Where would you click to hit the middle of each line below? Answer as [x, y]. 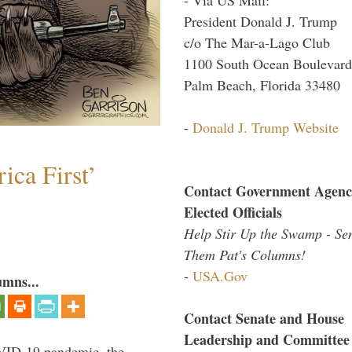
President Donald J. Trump [260, 21]
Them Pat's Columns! [245, 254]
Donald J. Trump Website [266, 127]
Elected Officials [233, 212]
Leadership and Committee [267, 339]
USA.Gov [220, 275]
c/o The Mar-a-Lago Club [257, 42]
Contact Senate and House [264, 318]
